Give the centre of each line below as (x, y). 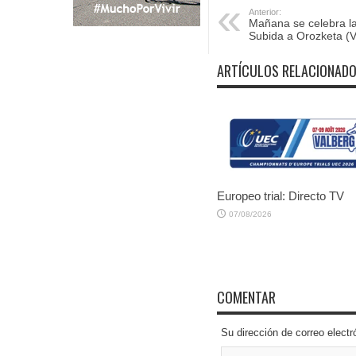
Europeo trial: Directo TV (281, 195)
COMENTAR (246, 297)
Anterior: (265, 12)
